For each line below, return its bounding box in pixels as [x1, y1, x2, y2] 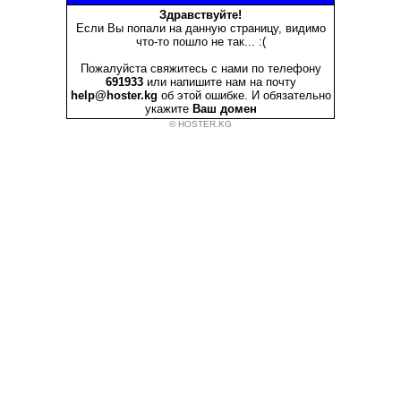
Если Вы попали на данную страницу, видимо [75, 21, 326, 35]
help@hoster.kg [70, 89, 158, 102]
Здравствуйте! [159, 8, 242, 21]
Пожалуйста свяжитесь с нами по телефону [80, 62, 321, 75]
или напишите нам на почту [142, 75, 296, 89]
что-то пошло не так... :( [135, 35, 266, 48]
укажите [144, 102, 192, 115]
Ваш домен [192, 102, 257, 115]
